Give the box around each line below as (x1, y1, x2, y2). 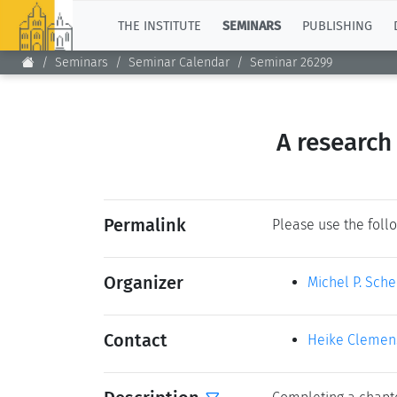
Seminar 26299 (250, 55, 332, 71)
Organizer (104, 272, 183, 293)
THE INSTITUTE (118, 18, 201, 34)
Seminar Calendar (128, 55, 230, 71)
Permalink (104, 214, 186, 236)
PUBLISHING (302, 18, 372, 34)
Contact (104, 330, 167, 351)
